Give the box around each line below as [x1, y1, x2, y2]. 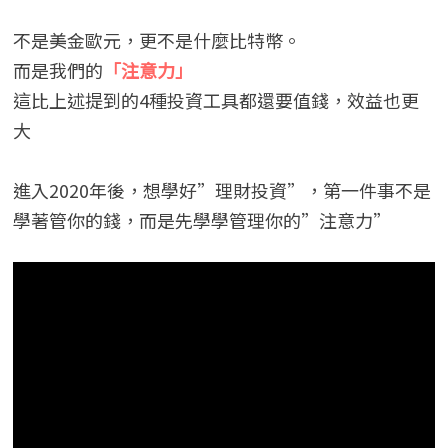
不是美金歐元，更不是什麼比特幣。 [12, 26, 301, 53]
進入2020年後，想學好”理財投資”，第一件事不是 [12, 176, 431, 203]
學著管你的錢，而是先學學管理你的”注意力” [12, 206, 391, 233]
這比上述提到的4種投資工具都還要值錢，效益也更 [12, 86, 419, 113]
